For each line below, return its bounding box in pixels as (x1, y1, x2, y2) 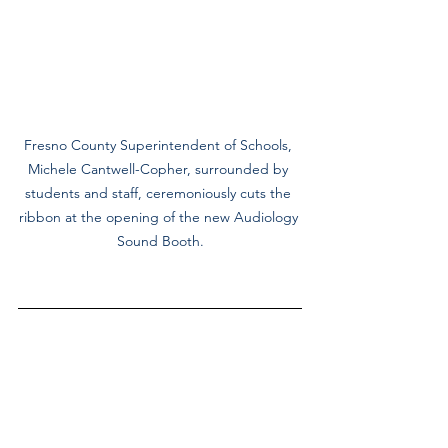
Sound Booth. (116, 231, 204, 250)
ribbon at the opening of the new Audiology (18, 207, 302, 226)
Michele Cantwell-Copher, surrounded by (28, 159, 292, 178)
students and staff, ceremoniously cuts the (25, 183, 295, 202)
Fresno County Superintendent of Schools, (24, 135, 296, 154)
